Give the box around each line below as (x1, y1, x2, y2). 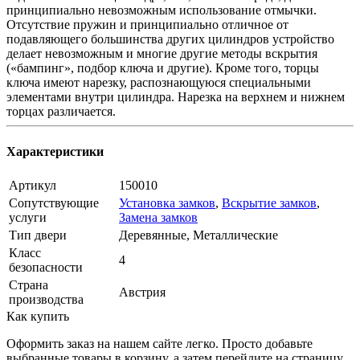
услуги (9, 210, 47, 224)
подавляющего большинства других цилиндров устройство (6, 32, 334, 47)
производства (9, 292, 84, 306)
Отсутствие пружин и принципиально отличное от (6, 18, 288, 32)
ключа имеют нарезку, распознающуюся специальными (6, 76, 311, 90)
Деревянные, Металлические (119, 227, 278, 242)
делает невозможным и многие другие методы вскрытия (6, 47, 317, 61)
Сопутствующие (9, 195, 99, 210)
